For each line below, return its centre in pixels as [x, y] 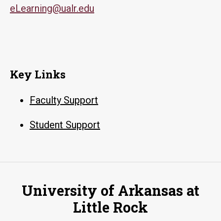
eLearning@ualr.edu [52, 8]
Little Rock [110, 207]
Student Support [65, 125]
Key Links [38, 74]
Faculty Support [64, 100]
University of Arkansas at [110, 190]
